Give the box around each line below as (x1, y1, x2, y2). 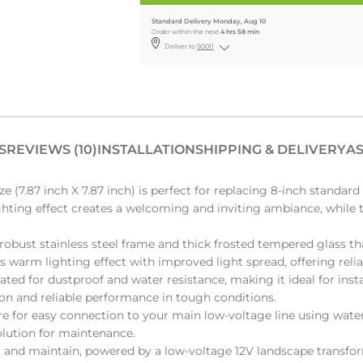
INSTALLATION (97, 142, 195, 158)
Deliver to (163, 42, 197, 51)
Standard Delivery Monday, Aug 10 (152, 17, 266, 26)
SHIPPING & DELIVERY (195, 142, 346, 158)
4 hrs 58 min (220, 28, 259, 36)
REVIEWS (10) (6, 142, 97, 158)
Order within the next (152, 28, 219, 36)
